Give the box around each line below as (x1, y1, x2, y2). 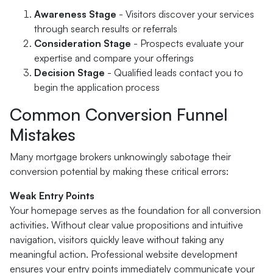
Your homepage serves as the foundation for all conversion (10, 204, 261, 216)
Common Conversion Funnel (10, 104, 228, 125)
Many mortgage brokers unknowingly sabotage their (10, 151, 231, 163)
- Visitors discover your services (116, 8, 254, 20)
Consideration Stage (34, 37, 131, 49)
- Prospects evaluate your (131, 37, 244, 49)
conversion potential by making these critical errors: (10, 165, 229, 177)
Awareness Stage (34, 8, 116, 20)
